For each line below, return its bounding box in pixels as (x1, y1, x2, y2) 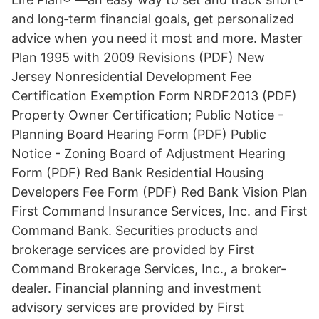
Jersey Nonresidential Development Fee (11, 69, 251, 84)
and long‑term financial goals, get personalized (11, 11, 294, 26)
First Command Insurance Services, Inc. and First (11, 204, 308, 219)
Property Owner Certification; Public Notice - (11, 108, 283, 122)
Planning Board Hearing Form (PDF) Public (11, 127, 266, 142)
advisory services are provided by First (11, 300, 244, 315)
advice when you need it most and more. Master (11, 31, 303, 46)
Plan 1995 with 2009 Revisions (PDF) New (11, 50, 265, 65)
